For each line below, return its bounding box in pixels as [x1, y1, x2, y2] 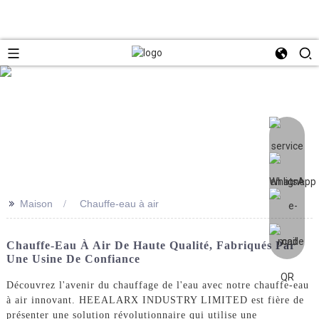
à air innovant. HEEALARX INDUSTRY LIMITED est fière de [6, 294, 304, 305]
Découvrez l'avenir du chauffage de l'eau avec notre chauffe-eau [6, 279, 309, 291]
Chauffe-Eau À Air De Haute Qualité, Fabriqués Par [6, 239, 296, 251]
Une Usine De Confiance [6, 252, 140, 265]
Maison [19, 197, 53, 209]
